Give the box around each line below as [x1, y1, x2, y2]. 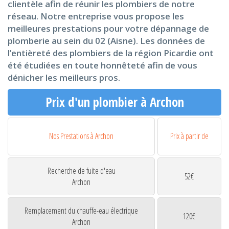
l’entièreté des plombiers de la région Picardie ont [8, 47, 214, 59]
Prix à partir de [170, 130, 209, 142]
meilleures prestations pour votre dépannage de [8, 22, 209, 34]
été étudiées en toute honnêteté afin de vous [8, 59, 197, 71]
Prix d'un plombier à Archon [45, 93, 184, 111]
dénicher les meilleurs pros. [8, 72, 120, 83]
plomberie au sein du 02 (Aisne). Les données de [8, 35, 205, 47]
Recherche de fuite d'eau [47, 165, 116, 177]
